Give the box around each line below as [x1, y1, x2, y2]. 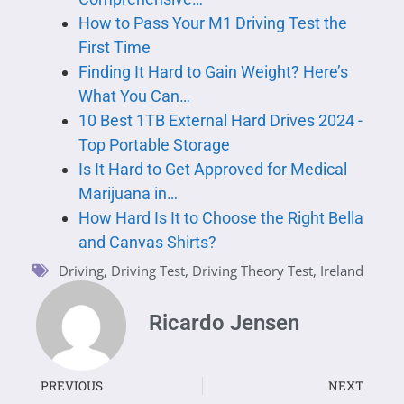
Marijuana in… [78, 184, 178, 204]
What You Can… [78, 87, 190, 106]
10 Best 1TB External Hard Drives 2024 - [78, 111, 363, 131]
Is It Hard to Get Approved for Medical [78, 160, 347, 179]
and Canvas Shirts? [78, 233, 216, 252]
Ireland [320, 262, 363, 280]
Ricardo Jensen [149, 309, 299, 335]
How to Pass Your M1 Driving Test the [78, 14, 347, 33]
